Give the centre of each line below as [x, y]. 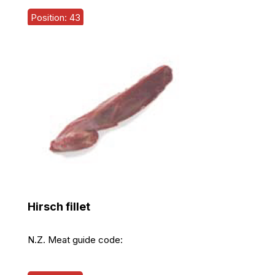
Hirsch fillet [59, 207]
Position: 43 [55, 17]
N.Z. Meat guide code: [75, 240]
